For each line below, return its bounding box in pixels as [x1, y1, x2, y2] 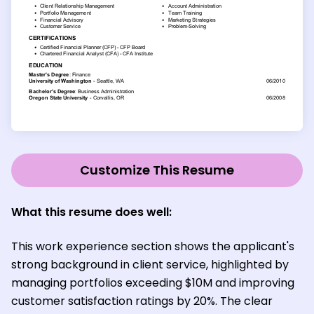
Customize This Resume [80, 161, 234, 179]
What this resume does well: [11, 203, 172, 220]
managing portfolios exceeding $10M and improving [11, 274, 294, 291]
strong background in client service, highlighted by [11, 256, 289, 273]
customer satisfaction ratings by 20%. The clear [11, 292, 273, 309]
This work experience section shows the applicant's [11, 238, 294, 254]
